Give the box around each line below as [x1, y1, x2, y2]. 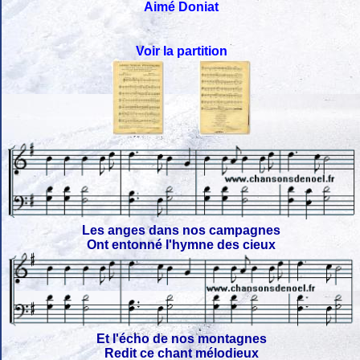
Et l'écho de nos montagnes [96, 332, 267, 346]
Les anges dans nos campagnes [82, 223, 281, 237]
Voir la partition [136, 44, 227, 59]
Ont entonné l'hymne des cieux [87, 237, 276, 252]
